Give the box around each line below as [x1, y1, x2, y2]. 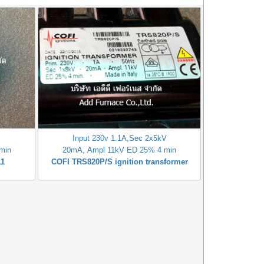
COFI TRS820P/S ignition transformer [51, 157, 188, 167]
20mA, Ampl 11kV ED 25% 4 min [62, 146, 177, 155]
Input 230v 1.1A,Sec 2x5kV [72, 134, 167, 143]
